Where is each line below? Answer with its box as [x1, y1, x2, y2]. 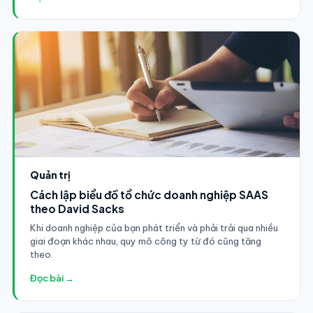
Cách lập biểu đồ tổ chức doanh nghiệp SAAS [29, 187, 268, 201]
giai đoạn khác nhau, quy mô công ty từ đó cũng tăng [29, 235, 261, 247]
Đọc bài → [29, 272, 74, 284]
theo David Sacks [29, 201, 124, 215]
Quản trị [29, 168, 71, 181]
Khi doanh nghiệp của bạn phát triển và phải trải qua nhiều [29, 221, 278, 233]
